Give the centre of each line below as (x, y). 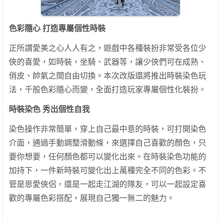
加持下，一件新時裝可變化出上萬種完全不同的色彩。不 (108, 171)
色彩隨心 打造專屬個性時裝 (57, 29)
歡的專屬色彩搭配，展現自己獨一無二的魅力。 (92, 198)
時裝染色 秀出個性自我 (49, 110)
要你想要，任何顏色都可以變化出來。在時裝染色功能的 (108, 157)
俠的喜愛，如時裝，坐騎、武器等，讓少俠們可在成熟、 (108, 62)
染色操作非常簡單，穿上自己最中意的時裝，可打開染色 (108, 129)
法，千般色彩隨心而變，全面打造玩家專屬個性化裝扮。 (109, 90)
